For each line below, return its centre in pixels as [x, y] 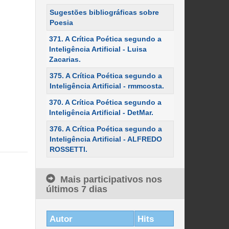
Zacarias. [65, 59]
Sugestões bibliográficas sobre [104, 12]
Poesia [61, 22]
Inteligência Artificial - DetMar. [101, 112]
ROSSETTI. [68, 149]
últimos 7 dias [76, 189]
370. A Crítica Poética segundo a [105, 102]
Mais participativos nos [111, 179]
